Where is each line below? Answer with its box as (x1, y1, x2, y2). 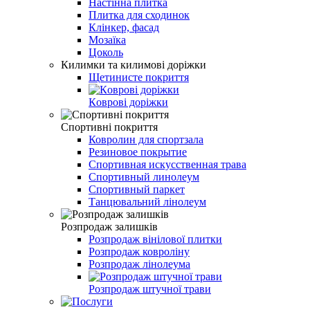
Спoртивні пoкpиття (61, 120, 158, 133)
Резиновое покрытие (89, 145, 187, 158)
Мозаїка (89, 33, 126, 46)
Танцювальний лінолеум (89, 195, 206, 208)
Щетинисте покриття (89, 71, 189, 83)
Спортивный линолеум (89, 170, 199, 183)
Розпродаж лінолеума (89, 257, 190, 270)
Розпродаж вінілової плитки (89, 232, 222, 245)
